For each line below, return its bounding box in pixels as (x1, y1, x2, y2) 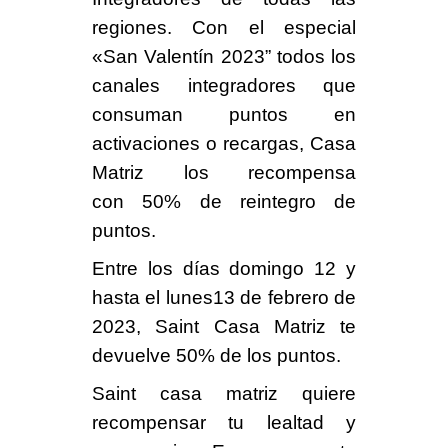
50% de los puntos (175, 345, 336, 367)
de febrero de (240, 287, 357, 309)
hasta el (91, 287, 161, 309)
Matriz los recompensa (91, 162, 357, 184)
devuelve (91, 345, 176, 367)
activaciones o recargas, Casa (91, 133, 357, 155)
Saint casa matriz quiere (91, 383, 357, 405)
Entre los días (91, 258, 230, 280)
